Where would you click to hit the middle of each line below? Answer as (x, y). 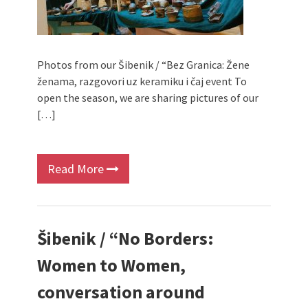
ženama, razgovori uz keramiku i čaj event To (142, 81)
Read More (77, 169)
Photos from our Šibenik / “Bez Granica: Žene (143, 65)
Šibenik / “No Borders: (125, 238)
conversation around (121, 292)
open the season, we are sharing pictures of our (148, 98)
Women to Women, (111, 265)
